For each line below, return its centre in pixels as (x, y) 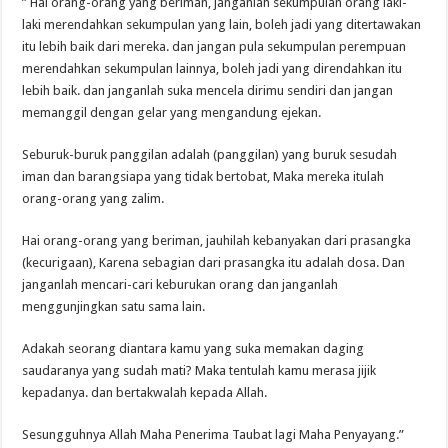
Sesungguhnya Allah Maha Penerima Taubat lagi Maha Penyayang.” (213, 434)
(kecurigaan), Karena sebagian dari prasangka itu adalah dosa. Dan (214, 262)
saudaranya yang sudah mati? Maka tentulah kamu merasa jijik (199, 370)
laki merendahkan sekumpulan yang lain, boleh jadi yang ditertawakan (222, 24)
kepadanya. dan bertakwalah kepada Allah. (145, 392)
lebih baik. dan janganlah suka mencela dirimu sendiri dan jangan (208, 90)
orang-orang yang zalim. (93, 198)
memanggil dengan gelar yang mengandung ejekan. (172, 112)
